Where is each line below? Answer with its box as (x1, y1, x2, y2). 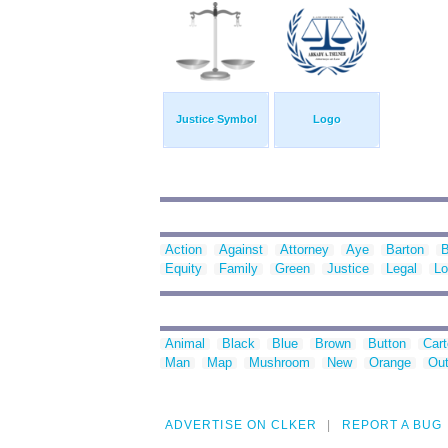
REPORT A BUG (341, 418, 443, 433)
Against (219, 242, 263, 258)
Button (368, 336, 406, 352)
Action (165, 242, 202, 258)
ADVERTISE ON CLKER (165, 418, 318, 433)
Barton (386, 242, 424, 258)
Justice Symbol (175, 113, 257, 126)
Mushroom (249, 355, 310, 371)
